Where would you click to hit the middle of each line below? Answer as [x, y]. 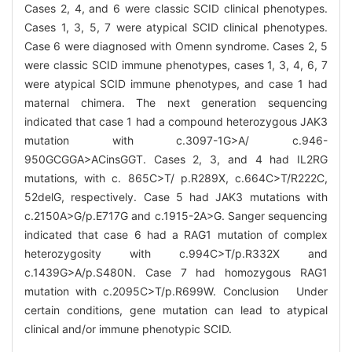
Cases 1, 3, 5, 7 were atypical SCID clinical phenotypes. [176, 27]
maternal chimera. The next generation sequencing [176, 102]
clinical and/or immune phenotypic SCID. [128, 328]
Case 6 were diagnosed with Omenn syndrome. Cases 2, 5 [176, 46]
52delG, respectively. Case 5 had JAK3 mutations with [176, 196]
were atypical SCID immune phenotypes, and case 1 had [176, 83]
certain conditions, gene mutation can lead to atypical [176, 310]
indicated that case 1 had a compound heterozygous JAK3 [176, 121]
